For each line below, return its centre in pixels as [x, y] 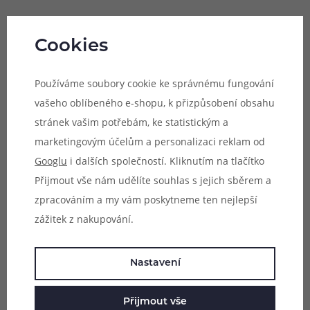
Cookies [71, 47]
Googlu [51, 161]
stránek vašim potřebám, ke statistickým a [131, 122]
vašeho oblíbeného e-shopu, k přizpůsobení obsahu [155, 102]
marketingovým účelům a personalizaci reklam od [150, 141]
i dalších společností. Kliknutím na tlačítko [166, 161]
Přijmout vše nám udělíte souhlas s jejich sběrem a [153, 180]
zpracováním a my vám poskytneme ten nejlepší [146, 199]
